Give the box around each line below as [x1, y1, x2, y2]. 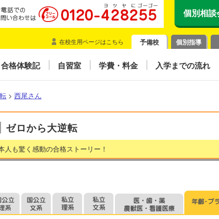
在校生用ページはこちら [59, 37, 124, 45]
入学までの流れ [155, 60, 210, 71]
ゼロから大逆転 [6, 120, 78, 134]
